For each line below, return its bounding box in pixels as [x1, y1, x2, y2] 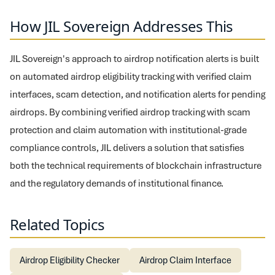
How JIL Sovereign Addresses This [10, 16, 233, 36]
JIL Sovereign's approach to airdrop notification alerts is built [10, 52, 259, 65]
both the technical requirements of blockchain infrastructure [10, 159, 261, 172]
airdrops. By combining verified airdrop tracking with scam [10, 106, 250, 118]
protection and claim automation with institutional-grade [10, 123, 247, 136]
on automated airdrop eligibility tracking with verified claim [10, 70, 252, 83]
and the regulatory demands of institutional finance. [10, 177, 223, 190]
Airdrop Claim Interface [139, 254, 231, 266]
